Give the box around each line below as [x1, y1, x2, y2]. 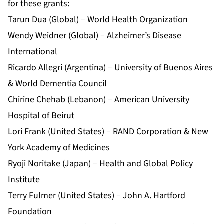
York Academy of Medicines [8, 141, 110, 154]
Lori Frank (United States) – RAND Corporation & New [8, 125, 208, 138]
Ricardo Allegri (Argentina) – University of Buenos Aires [8, 61, 213, 74]
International [8, 45, 57, 58]
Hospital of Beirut [8, 109, 74, 122]
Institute [8, 173, 40, 186]
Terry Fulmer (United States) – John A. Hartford [8, 189, 185, 202]
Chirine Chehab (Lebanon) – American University [8, 93, 189, 106]
